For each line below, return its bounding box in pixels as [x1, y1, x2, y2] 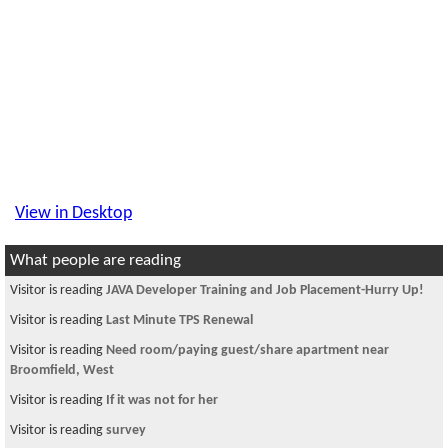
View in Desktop [15, 204, 132, 223]
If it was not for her [106, 393, 218, 408]
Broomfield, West [10, 363, 114, 378]
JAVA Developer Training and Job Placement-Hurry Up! [106, 283, 424, 298]
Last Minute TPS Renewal [106, 313, 253, 328]
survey [106, 423, 146, 438]
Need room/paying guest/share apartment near [106, 343, 389, 358]
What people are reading [10, 252, 181, 269]
